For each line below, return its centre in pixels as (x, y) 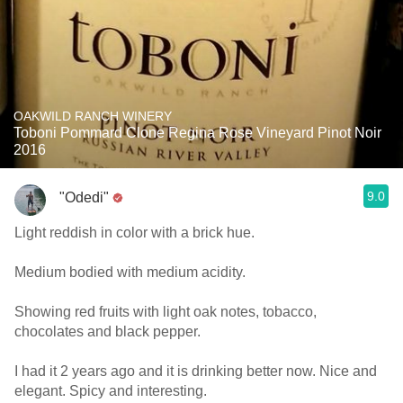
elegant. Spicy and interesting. (112, 391)
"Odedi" (84, 197)
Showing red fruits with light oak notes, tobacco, (166, 312)
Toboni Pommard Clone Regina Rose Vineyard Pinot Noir (197, 133)
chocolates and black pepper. (107, 331)
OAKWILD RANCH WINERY (93, 116)
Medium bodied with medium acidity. (130, 272)
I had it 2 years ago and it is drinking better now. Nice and (196, 371)
